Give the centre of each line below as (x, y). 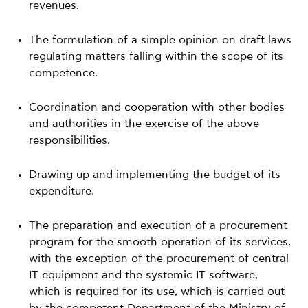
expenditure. (62, 191)
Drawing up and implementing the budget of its (155, 174)
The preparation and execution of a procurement (158, 225)
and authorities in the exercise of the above (144, 123)
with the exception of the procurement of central (159, 258)
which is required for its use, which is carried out (157, 291)
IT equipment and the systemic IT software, (144, 275)
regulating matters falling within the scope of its (156, 56)
